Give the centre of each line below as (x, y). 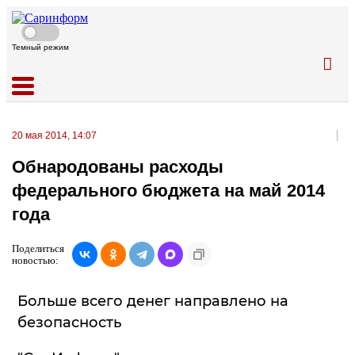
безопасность (69, 322)
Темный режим (40, 47)
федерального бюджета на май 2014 (168, 191)
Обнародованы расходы (118, 167)
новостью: (35, 260)
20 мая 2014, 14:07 (54, 136)
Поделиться (38, 248)
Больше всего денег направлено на (153, 301)
